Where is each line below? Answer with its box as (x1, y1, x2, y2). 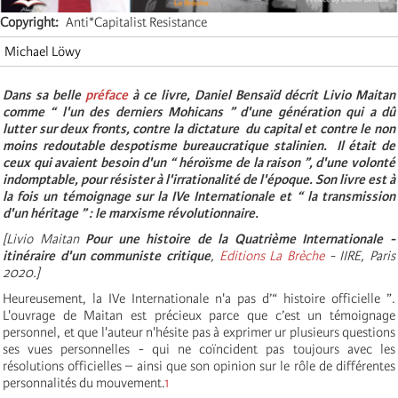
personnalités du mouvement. (3, 374, 164, 391)
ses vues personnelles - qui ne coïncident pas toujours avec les (3, 340, 395, 357)
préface (85, 86, 128, 103)
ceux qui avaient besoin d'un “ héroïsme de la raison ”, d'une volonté (3, 154, 395, 171)
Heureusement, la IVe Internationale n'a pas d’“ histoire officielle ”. (3, 290, 395, 306)
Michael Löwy (4, 43, 81, 60)
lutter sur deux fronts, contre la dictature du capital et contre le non (3, 120, 395, 137)
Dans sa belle (3, 86, 85, 103)
